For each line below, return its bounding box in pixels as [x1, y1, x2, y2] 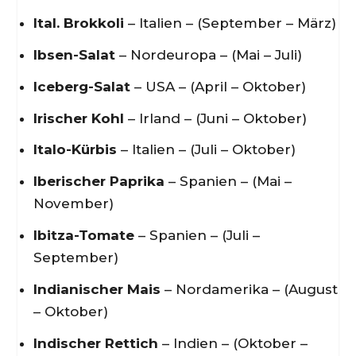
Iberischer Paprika [33, 173, 164, 190]
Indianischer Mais [33, 281, 161, 298]
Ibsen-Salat [33, 46, 115, 63]
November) [33, 195, 114, 212]
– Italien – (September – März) [123, 14, 336, 31]
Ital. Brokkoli [33, 14, 124, 31]
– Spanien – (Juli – [133, 227, 260, 244]
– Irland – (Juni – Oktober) [123, 110, 307, 126]
